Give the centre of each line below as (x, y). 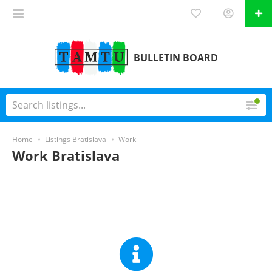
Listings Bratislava (76, 139)
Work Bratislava (66, 155)
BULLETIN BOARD (175, 58)
